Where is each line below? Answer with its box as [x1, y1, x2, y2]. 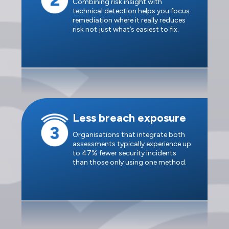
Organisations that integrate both [73, 130, 185, 139]
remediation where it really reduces [73, 15, 186, 25]
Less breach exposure [73, 110, 186, 125]
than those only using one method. [73, 157, 187, 167]
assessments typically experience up [73, 139, 191, 148]
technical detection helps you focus [73, 6, 190, 15]
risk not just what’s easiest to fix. [73, 25, 179, 34]
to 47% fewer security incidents [73, 148, 176, 157]
